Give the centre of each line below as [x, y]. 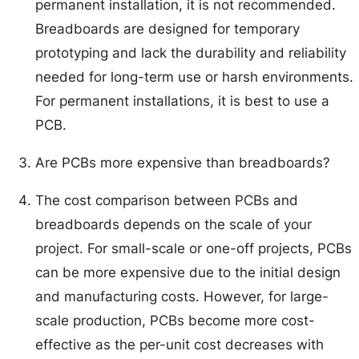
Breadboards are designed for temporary [168, 29]
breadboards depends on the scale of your [174, 225]
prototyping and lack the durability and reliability [191, 53]
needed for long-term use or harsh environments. [195, 77]
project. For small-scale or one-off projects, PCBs [194, 249]
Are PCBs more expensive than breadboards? [183, 163]
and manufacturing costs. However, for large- [182, 297]
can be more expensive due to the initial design [188, 273]
